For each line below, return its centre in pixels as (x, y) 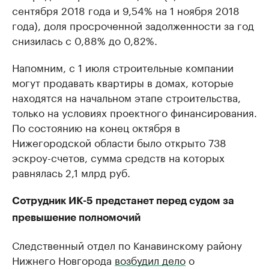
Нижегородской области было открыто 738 (119, 142)
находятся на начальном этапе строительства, (126, 97)
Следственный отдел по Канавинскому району (127, 245)
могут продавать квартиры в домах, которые (123, 82)
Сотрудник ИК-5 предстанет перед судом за (123, 201)
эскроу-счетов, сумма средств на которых (118, 157)
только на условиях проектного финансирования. (134, 112)
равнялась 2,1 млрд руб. (71, 172)
